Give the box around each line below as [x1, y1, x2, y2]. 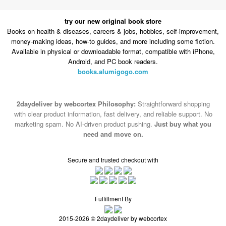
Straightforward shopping [135, 98, 210, 108]
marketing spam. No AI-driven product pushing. [15, 119, 154, 129]
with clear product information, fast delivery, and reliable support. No [14, 108, 212, 119]
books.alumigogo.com [78, 67, 148, 77]
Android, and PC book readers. [68, 56, 158, 67]
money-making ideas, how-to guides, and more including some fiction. [11, 36, 215, 46]
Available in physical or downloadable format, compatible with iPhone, [11, 46, 215, 56]
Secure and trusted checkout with [68, 155, 158, 164]
